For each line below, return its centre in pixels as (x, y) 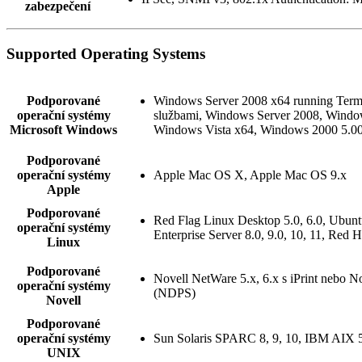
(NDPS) (175, 293)
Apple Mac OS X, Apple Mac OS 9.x (250, 175)
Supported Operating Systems (106, 53)
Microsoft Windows (63, 129)
